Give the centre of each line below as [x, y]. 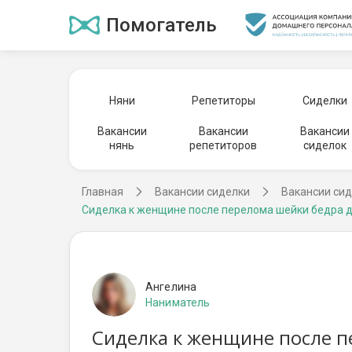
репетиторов [224, 145]
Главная [103, 192]
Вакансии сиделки [202, 192]
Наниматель [178, 302]
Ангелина [171, 287]
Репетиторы [223, 101]
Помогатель [161, 25]
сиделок [325, 145]
